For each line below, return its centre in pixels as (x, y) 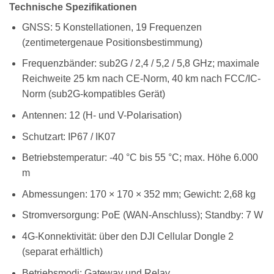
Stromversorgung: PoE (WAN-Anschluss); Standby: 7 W (142, 215)
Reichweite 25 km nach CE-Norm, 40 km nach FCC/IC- (141, 79)
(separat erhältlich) (62, 251)
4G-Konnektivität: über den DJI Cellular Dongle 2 (128, 236)
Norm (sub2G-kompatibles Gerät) (93, 94)
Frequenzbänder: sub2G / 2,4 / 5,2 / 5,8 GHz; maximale (140, 64)
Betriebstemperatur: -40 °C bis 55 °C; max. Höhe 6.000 (140, 158)
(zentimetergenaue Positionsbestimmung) (112, 42)
